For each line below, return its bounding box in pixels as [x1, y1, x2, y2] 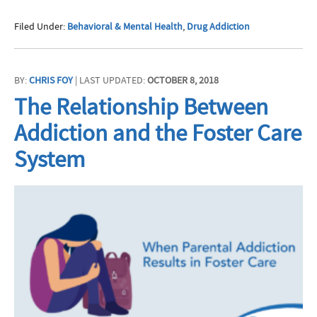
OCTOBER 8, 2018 [147, 74, 219, 87]
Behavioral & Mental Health [67, 20, 183, 33]
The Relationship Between [14, 92, 268, 122]
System [14, 144, 85, 175]
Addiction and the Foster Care [14, 118, 301, 149]
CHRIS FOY [29, 74, 73, 87]
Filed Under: [14, 20, 67, 33]
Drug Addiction [187, 20, 250, 33]
